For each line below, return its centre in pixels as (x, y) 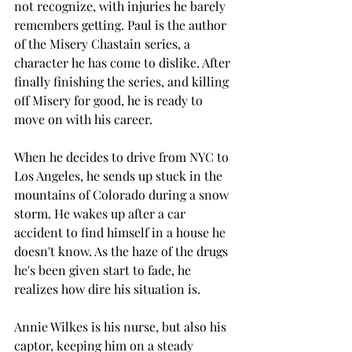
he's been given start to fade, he (104, 269)
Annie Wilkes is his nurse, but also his (122, 326)
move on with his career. (83, 119)
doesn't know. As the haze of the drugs (123, 251)
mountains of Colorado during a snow (123, 194)
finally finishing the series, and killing (123, 81)
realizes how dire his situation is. (109, 288)
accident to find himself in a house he (121, 232)
